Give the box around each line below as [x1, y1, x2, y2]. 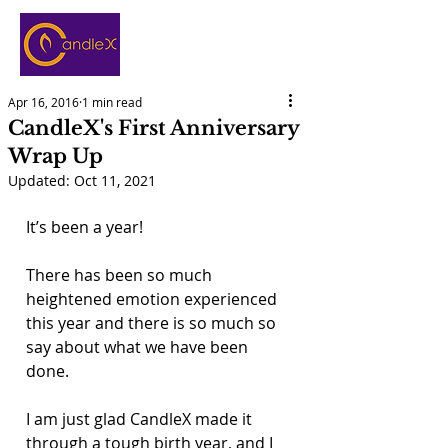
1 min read [82, 94, 142, 110]
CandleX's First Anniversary [8, 116, 299, 140]
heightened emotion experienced [26, 288, 281, 310]
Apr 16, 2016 [8, 94, 79, 110]
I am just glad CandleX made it [26, 408, 256, 430]
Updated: [8, 171, 74, 190]
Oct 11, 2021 [74, 171, 156, 190]
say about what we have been [26, 336, 252, 358]
